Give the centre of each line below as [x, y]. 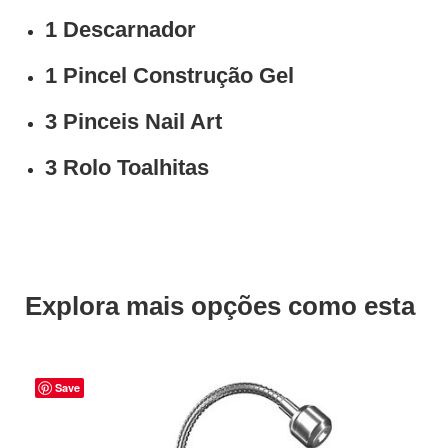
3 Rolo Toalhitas [127, 167]
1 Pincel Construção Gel [169, 75]
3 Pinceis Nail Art [133, 121]
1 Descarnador [120, 29]
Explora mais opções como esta [220, 305]
